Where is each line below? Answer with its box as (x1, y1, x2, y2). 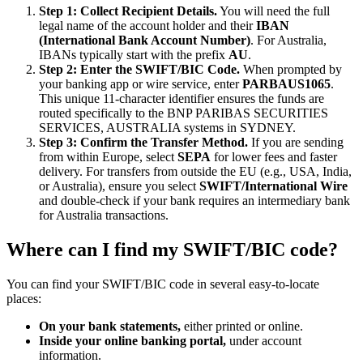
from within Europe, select (39, 150, 177, 164)
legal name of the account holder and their (39, 19, 256, 33)
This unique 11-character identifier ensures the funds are (39, 92, 324, 106)
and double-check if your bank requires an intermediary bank (39, 194, 350, 208)
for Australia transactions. (39, 208, 169, 223)
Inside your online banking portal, (39, 334, 226, 348)
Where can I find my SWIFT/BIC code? (6, 239, 338, 261)
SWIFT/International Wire (199, 179, 348, 194)
